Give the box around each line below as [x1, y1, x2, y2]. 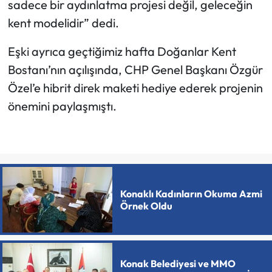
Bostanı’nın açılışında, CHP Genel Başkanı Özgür [7, 61, 263, 77]
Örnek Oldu [120, 199, 172, 212]
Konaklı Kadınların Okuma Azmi [120, 187, 262, 200]
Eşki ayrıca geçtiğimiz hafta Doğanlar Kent [7, 43, 236, 59]
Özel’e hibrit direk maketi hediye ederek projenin [7, 80, 263, 95]
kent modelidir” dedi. [7, 15, 119, 30]
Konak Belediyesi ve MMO [120, 257, 236, 270]
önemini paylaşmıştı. [7, 98, 117, 114]
